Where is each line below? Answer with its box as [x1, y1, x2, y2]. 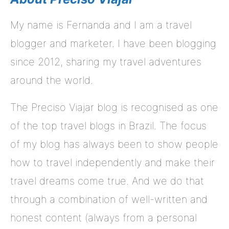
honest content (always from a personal [10, 211, 197, 224]
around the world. [10, 74, 93, 86]
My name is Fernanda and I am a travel [10, 18, 192, 31]
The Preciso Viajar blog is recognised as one [10, 101, 218, 113]
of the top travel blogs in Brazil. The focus [10, 119, 207, 132]
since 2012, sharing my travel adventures [10, 55, 201, 68]
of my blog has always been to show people [10, 138, 218, 150]
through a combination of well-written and [10, 193, 208, 205]
